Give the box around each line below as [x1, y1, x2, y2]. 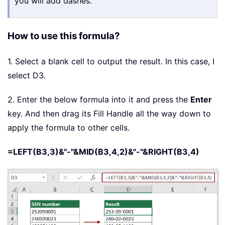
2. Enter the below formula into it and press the [8, 94, 190, 105]
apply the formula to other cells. [8, 123, 130, 133]
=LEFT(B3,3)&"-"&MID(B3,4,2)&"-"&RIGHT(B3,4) [8, 147, 199, 157]
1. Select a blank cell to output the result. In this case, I [8, 56, 214, 67]
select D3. [8, 70, 46, 81]
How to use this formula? [8, 30, 120, 42]
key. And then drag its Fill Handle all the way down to [8, 108, 211, 119]
